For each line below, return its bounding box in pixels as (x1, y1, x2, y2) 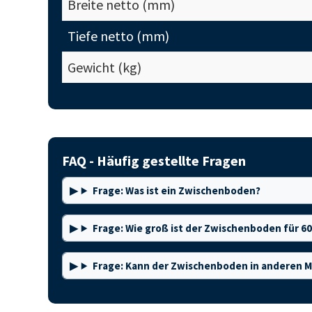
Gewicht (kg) (67, 58, 141, 76)
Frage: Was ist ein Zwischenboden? (92, 184, 260, 197)
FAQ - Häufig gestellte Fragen (61, 152, 246, 169)
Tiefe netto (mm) (67, 27, 169, 45)
